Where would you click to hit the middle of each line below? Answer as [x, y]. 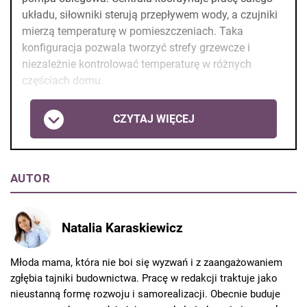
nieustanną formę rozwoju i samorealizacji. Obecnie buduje [145, 294]
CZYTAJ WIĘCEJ [153, 119]
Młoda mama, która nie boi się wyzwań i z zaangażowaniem [146, 263]
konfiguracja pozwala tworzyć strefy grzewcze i [136, 48]
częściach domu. [63, 81]
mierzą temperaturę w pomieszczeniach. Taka [133, 32]
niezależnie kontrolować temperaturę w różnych [137, 64]
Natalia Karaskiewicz [122, 228]
